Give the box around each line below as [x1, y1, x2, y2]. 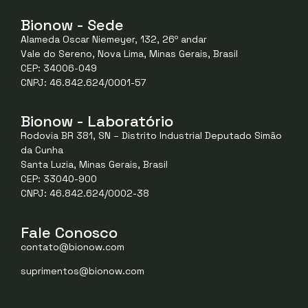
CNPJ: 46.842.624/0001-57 [21, 76, 146, 89]
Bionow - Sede [21, 15, 124, 34]
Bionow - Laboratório [21, 111, 173, 131]
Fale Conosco [21, 222, 118, 242]
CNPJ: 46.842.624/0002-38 [21, 187, 149, 200]
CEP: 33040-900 [21, 173, 97, 186]
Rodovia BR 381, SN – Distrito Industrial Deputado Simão [21, 129, 282, 142]
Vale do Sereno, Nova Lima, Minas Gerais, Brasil [21, 47, 238, 60]
